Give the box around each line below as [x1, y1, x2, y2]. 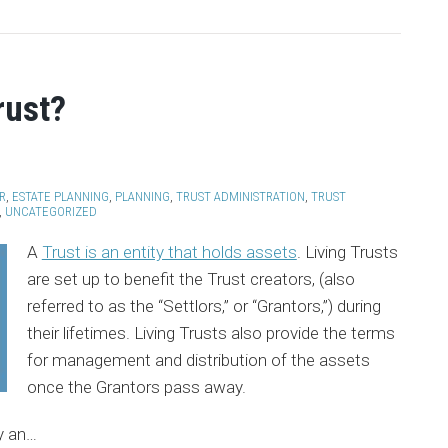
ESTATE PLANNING [12, 189, 109, 204]
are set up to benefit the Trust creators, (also [26, 269, 355, 289]
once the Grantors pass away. [26, 377, 246, 397]
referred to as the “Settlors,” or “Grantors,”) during [26, 296, 381, 316]
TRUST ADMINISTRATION [176, 189, 305, 204]
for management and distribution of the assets [26, 350, 370, 370]
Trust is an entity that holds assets [41, 242, 297, 262]
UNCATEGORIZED [5, 204, 97, 219]
